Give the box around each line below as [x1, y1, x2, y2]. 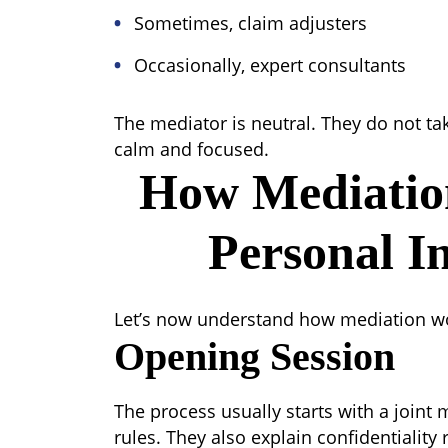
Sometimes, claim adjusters [134, 11, 367, 35]
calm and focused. [114, 137, 269, 161]
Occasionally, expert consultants [134, 53, 406, 77]
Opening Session [114, 334, 395, 379]
